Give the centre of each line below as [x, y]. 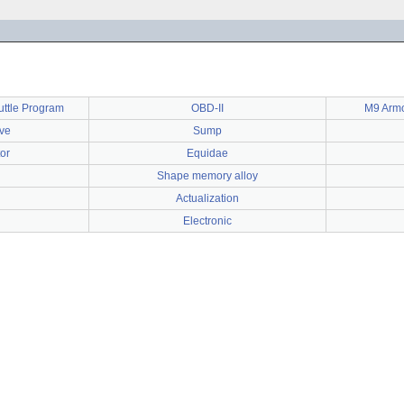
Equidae [207, 153]
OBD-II [207, 108]
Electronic [207, 221]
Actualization [207, 198]
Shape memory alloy [207, 176]
